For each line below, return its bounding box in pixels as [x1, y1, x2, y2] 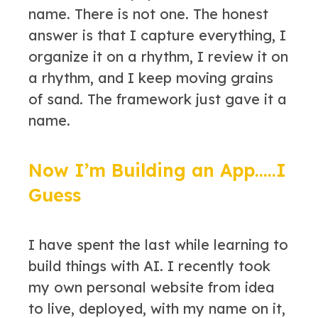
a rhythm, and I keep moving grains [28, 68, 273, 87]
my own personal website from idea [28, 278, 275, 296]
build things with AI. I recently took [28, 256, 270, 275]
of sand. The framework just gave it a [28, 89, 287, 108]
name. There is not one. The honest [28, 4, 268, 23]
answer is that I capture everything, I [28, 26, 286, 44]
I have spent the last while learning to [28, 235, 288, 253]
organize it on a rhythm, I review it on [28, 47, 288, 65]
